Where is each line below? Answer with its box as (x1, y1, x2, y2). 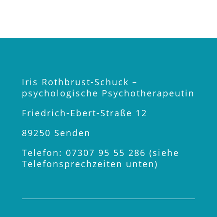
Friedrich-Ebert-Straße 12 (21, 107, 147, 119)
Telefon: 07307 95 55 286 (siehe (21, 147, 179, 159)
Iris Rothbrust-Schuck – (21, 76, 138, 88)
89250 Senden (21, 127, 91, 139)
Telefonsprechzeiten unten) (21, 158, 158, 170)
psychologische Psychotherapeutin (21, 87, 195, 99)
